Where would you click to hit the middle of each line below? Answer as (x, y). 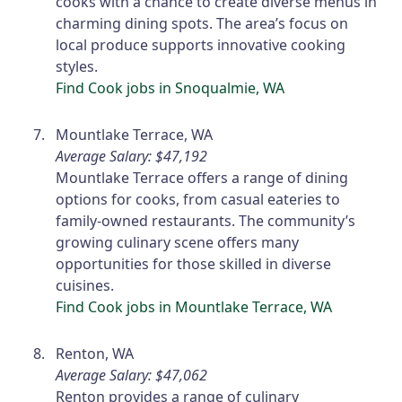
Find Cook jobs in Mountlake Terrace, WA (194, 307)
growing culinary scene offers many (178, 243)
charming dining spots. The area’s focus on (202, 24)
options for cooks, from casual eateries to (198, 200)
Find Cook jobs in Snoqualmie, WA (170, 88)
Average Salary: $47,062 (132, 376)
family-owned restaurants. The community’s (206, 221)
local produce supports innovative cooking (201, 45)
